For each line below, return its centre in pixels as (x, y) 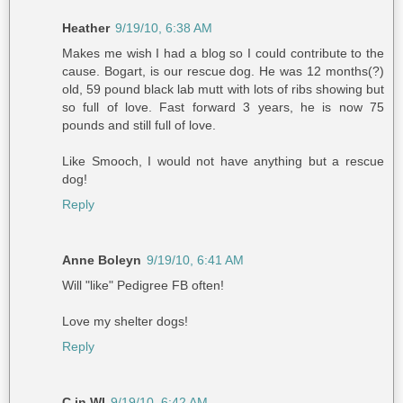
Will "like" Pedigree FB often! (143, 286)
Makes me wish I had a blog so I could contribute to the (223, 54)
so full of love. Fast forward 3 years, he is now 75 (223, 107)
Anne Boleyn (102, 260)
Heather (86, 28)
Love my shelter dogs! (125, 322)
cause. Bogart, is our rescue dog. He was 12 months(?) (223, 72)
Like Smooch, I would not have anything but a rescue (223, 161)
